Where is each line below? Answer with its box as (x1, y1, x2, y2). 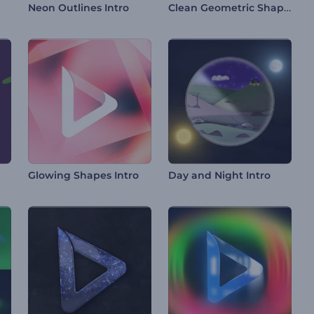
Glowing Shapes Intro (28, 169, 139, 182)
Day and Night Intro (168, 169, 271, 182)
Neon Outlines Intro (28, 1, 129, 14)
